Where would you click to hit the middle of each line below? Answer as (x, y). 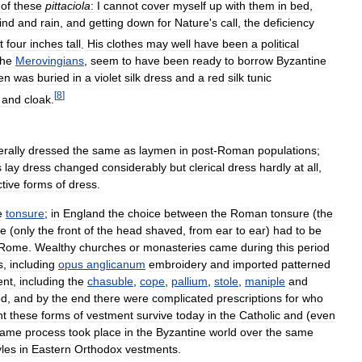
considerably (134, 168)
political (280, 44)
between (186, 214)
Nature (192, 22)
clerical (207, 168)
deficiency (289, 22)
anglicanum (116, 265)
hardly (275, 168)
